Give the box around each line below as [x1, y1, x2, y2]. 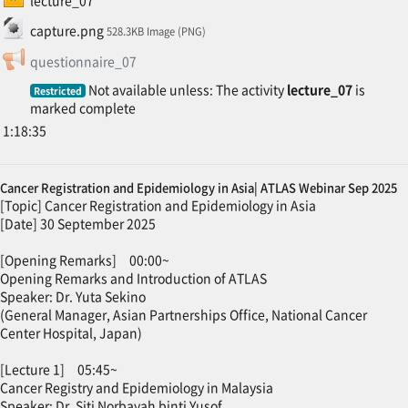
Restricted [33, 83, 82, 97]
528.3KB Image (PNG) [106, 24, 206, 39]
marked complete [29, 97, 136, 117]
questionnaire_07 [29, 51, 137, 70]
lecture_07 [287, 79, 353, 98]
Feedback [135, 46, 195, 66]
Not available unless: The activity [86, 79, 288, 98]
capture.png [29, 21, 104, 40]
